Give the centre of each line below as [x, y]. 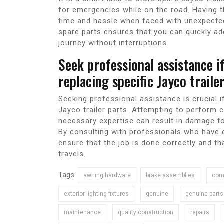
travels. [72, 154]
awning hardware [107, 176]
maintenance [82, 213]
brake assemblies [170, 176]
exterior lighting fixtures [96, 194]
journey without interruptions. [114, 43]
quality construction [146, 213]
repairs [200, 213]
